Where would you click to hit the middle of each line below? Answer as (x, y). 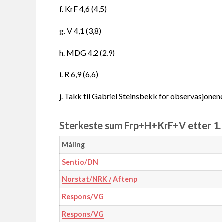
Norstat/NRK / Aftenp (99, 179)
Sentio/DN (80, 162)
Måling (73, 145)
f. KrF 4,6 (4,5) (83, 9)
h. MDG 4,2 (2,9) (87, 53)
